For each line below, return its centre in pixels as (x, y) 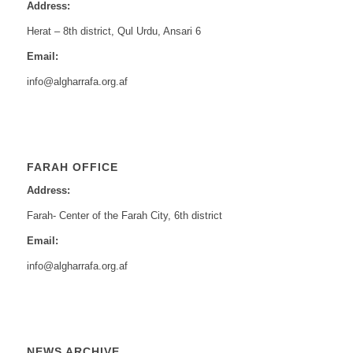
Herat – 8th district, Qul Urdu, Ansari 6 (113, 32)
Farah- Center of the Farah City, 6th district (124, 216)
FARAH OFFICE (72, 167)
